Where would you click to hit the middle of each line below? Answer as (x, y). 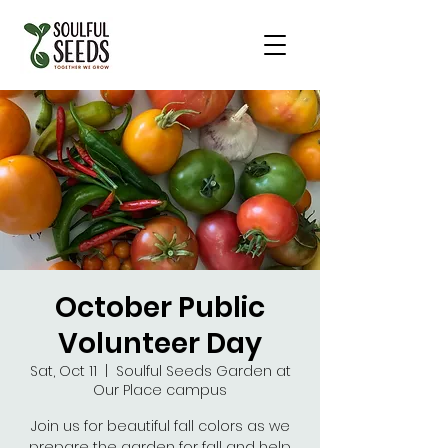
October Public (160, 307)
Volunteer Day (160, 343)
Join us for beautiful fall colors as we (160, 426)
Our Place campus (160, 390)
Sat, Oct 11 (63, 371)
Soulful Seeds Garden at (203, 371)
